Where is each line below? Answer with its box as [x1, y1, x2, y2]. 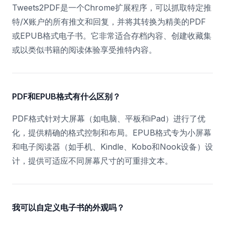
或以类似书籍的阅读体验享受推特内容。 [12, 45, 157, 55]
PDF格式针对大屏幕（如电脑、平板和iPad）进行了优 [12, 114, 205, 124]
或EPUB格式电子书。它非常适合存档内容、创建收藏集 [12, 31, 211, 41]
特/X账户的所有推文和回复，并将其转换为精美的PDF [12, 17, 206, 27]
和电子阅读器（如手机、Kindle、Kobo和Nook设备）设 [12, 142, 213, 152]
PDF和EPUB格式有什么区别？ [12, 91, 121, 101]
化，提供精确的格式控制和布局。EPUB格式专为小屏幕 [12, 128, 211, 138]
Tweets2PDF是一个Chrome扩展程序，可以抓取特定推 [12, 3, 211, 13]
